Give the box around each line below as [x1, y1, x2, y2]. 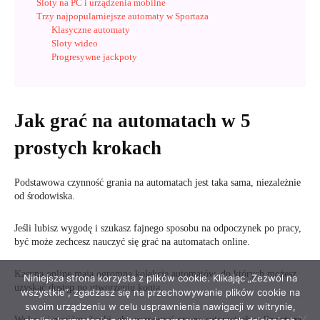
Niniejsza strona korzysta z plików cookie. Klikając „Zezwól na [23, 272, 297, 284]
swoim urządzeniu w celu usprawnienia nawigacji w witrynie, [24, 301, 296, 312]
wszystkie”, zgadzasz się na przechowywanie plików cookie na [20, 286, 300, 298]
